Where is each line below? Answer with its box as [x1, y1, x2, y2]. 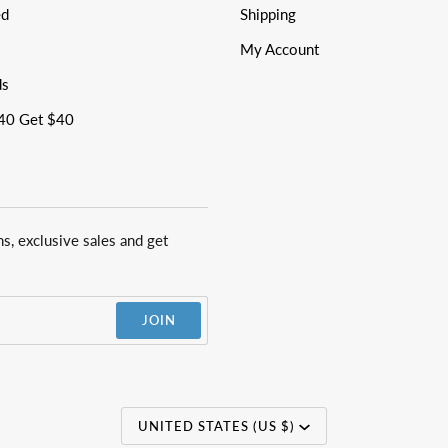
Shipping [240, 5, 296, 24]
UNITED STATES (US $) [138, 418, 296, 435]
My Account [240, 40, 319, 59]
